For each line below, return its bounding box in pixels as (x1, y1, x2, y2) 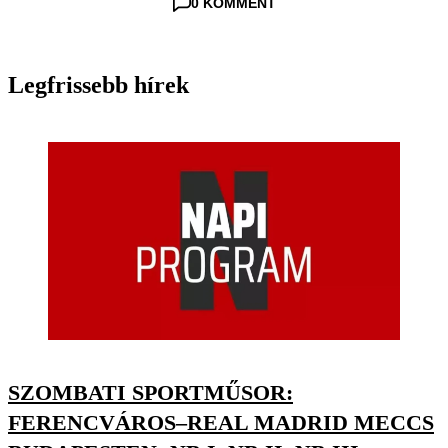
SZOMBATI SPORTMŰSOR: (8, 380, 293, 406)
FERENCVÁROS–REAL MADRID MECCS (8, 410, 434, 436)
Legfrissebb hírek (8, 72, 189, 99)
